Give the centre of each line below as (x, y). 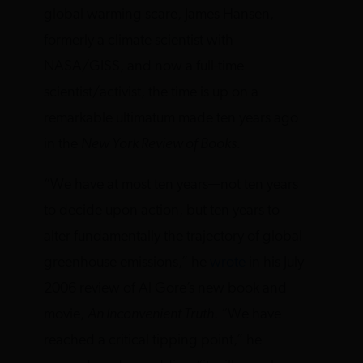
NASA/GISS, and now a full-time (144, 67)
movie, (66, 315)
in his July (275, 263)
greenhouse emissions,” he (127, 263)
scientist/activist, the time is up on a (152, 93)
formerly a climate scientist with (139, 41)
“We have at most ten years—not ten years (171, 186)
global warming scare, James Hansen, (159, 15)
